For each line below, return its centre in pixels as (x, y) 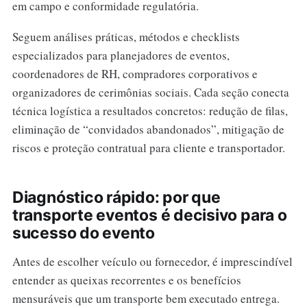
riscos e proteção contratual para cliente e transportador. (148, 147)
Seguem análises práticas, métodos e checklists (126, 36)
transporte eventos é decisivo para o (149, 215)
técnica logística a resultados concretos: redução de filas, (150, 110)
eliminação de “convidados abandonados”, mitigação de (148, 129)
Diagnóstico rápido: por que (116, 197)
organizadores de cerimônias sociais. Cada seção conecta (150, 92)
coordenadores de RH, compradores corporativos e (135, 73)
